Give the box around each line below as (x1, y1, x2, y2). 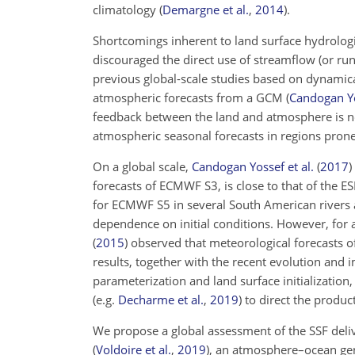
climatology (93, 2, 159, 17)
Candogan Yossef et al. (192, 158, 314, 174)
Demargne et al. (162, 2, 249, 17)
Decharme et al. (118, 292, 204, 307)
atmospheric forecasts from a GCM (93, 90, 286, 105)
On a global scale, (93, 158, 192, 174)
